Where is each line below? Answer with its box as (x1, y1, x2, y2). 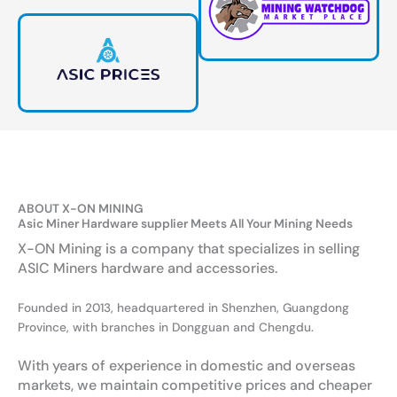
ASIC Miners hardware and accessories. (18, 259, 281, 278)
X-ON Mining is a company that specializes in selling (18, 239, 360, 259)
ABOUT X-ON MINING (18, 200, 144, 217)
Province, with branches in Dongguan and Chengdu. (18, 319, 314, 336)
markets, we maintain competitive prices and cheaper (18, 376, 372, 395)
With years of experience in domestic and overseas (18, 356, 355, 376)
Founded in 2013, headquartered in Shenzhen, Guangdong (18, 300, 349, 316)
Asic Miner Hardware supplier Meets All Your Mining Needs (18, 215, 353, 232)
